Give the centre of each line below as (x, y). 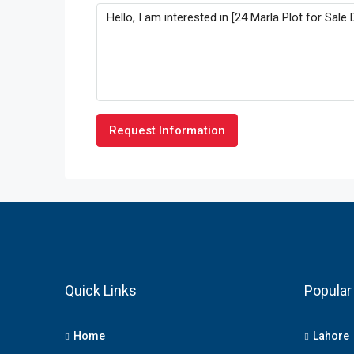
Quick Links (101, 290)
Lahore (331, 336)
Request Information (167, 130)
